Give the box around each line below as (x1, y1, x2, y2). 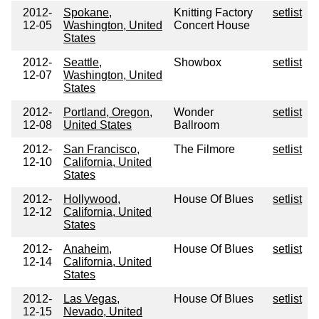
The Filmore (174, 143, 235, 156)
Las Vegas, (63, 293, 120, 305)
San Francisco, (63, 143, 140, 156)
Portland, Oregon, (63, 106, 152, 119)
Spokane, (63, 6, 112, 19)
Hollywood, (63, 193, 120, 206)
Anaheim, (63, 243, 112, 256)
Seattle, (63, 56, 102, 69)
